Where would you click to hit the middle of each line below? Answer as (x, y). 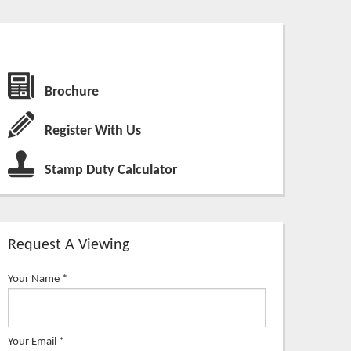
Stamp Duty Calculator (111, 170)
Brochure (72, 92)
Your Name (34, 279)
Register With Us (93, 131)
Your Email (32, 341)
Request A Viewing (69, 245)
